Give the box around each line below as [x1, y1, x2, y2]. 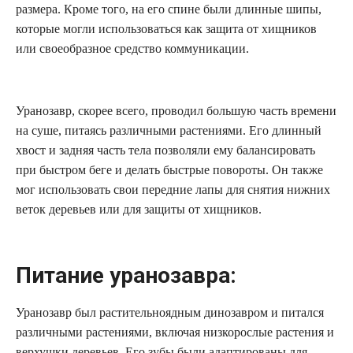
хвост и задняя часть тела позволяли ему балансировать [16, 143, 315, 158]
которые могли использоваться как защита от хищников [16, 22, 317, 36]
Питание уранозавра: [16, 262, 236, 288]
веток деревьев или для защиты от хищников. [16, 203, 262, 217]
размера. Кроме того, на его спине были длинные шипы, [16, 2, 321, 17]
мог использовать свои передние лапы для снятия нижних [16, 183, 330, 197]
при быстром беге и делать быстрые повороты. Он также [16, 163, 323, 177]
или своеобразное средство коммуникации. [16, 42, 249, 56]
